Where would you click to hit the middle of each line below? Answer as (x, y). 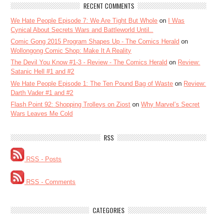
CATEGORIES (108, 210)
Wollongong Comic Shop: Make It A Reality (71, 51)
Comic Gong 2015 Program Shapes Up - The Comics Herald (95, 42)
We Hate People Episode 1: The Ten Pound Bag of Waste (92, 83)
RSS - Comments (50, 182)
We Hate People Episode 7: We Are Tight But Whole (84, 20)
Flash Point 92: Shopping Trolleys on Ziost (71, 104)
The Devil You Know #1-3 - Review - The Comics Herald (89, 62)
